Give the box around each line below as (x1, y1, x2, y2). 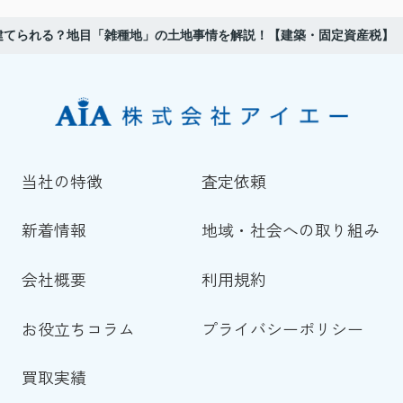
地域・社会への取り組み (201, 218, 380, 242)
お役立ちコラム (21, 316, 135, 340)
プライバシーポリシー (201, 316, 363, 340)
